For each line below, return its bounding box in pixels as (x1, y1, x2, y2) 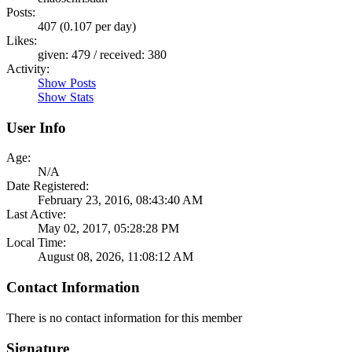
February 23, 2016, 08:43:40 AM (38, 193, 203, 207)
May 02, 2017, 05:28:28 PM (38, 222, 179, 236)
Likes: (6, 33, 37, 47)
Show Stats (38, 90, 93, 104)
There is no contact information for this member (6, 310, 242, 324)
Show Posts (38, 75, 96, 90)
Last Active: (6, 207, 66, 222)
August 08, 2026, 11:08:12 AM (38, 250, 193, 264)
